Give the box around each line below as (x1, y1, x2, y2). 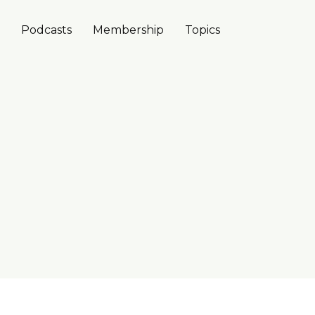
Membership (93, 23, 164, 37)
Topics (185, 23, 220, 37)
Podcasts (21, 23, 72, 37)
